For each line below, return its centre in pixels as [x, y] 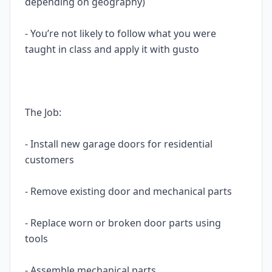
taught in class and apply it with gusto [114, 49]
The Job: [44, 112]
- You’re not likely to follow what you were [121, 33]
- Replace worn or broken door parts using [123, 223]
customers [51, 160]
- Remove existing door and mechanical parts [131, 191]
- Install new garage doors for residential [119, 144]
